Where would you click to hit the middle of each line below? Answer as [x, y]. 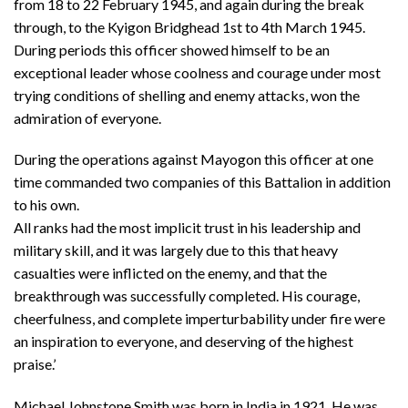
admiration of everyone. [87, 117]
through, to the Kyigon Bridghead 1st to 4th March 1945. [189, 26]
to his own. [46, 205]
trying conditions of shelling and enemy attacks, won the [187, 95]
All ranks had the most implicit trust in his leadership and [187, 228]
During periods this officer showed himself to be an [172, 49]
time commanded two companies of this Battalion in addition [202, 182]
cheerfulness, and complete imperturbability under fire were [199, 319]
